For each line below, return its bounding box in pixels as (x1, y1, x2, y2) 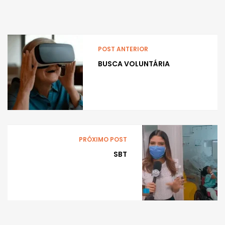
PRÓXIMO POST (79, 135, 127, 144)
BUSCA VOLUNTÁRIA (98, 59, 170, 69)
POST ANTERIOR (98, 45, 148, 54)
